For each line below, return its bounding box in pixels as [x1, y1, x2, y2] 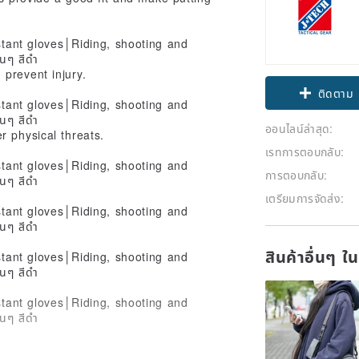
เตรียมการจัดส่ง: [265, 189, 345, 206]
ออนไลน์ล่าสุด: [265, 119, 333, 136]
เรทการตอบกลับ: [265, 143, 345, 159]
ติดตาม [318, 84, 353, 101]
